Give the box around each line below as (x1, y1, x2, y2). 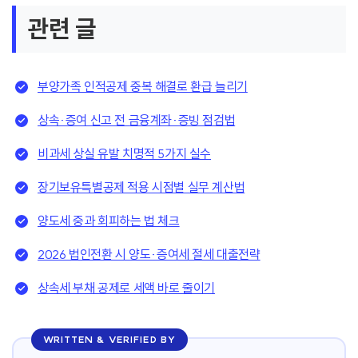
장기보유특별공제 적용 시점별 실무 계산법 (38, 179, 245, 196)
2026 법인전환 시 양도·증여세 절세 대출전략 (38, 246, 261, 263)
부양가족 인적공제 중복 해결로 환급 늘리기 (38, 78, 248, 95)
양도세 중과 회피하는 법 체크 (38, 213, 180, 229)
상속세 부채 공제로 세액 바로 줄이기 (38, 280, 215, 296)
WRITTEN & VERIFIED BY (42, 333, 177, 345)
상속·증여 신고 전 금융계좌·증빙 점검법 (38, 112, 236, 129)
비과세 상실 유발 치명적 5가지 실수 (38, 145, 211, 162)
